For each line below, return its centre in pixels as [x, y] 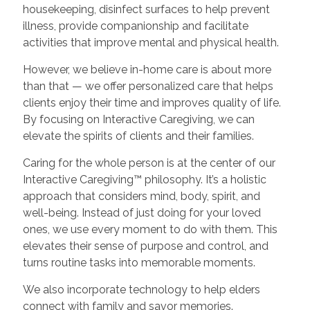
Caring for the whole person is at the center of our [149, 163]
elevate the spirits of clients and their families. [138, 136]
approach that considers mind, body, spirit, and [141, 196]
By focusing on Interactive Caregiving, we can [138, 119]
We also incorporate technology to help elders [141, 289]
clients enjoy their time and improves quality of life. [152, 102]
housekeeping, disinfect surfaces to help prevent [146, 9]
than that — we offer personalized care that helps [148, 86]
